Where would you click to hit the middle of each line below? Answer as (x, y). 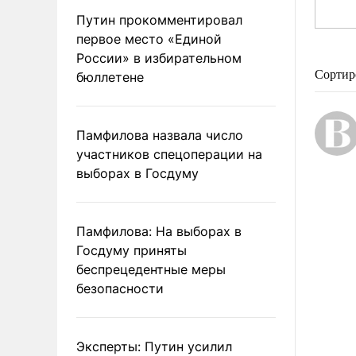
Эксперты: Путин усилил (154, 346)
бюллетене (110, 77)
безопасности (120, 288)
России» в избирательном (159, 58)
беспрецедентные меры (151, 269)
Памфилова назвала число (160, 135)
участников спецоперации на (169, 154)
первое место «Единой (149, 39)
